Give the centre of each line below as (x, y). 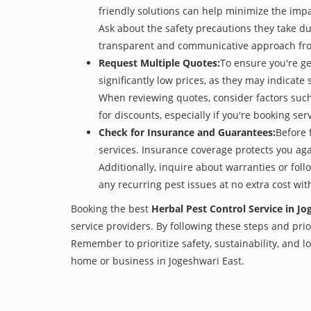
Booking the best (111, 209)
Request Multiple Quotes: (159, 63)
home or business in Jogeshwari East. (158, 261)
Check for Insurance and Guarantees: (187, 132)
